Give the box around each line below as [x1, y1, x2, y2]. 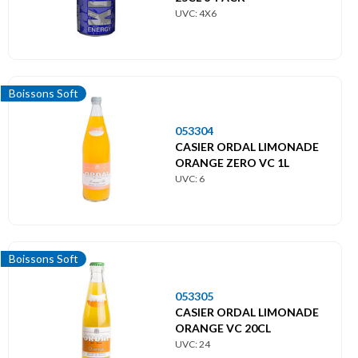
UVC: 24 [175, 337, 210, 350]
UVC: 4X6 [175, 6, 217, 19]
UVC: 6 [175, 172, 205, 185]
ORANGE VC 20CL [175, 320, 271, 335]
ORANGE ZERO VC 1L [175, 155, 289, 169]
